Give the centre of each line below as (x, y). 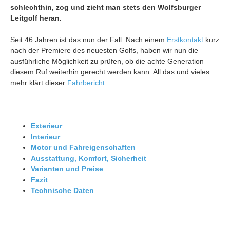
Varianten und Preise (67, 169)
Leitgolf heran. (36, 18)
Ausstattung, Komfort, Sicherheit (89, 158)
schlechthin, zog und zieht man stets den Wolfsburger (106, 7)
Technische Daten (62, 190)
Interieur (45, 136)
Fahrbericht (86, 82)
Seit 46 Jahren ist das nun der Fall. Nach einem (89, 39)
